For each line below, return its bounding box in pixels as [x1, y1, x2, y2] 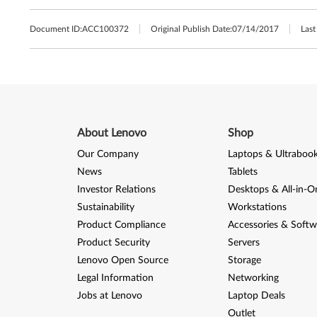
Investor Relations [76, 185, 156, 195]
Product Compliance [76, 220, 166, 230]
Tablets [227, 167, 258, 177]
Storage [227, 255, 261, 265]
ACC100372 [82, 25, 129, 33]
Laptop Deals [227, 291, 285, 301]
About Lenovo [76, 127, 146, 139]
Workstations [227, 202, 287, 212]
